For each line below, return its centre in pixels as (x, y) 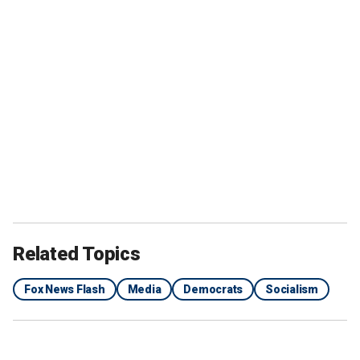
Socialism (292, 289)
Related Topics (77, 254)
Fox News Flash (65, 289)
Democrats (213, 289)
